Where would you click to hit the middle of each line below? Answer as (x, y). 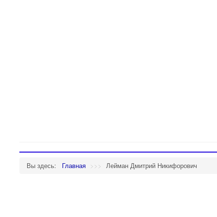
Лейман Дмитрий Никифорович (152, 165)
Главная (74, 165)
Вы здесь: (43, 165)
